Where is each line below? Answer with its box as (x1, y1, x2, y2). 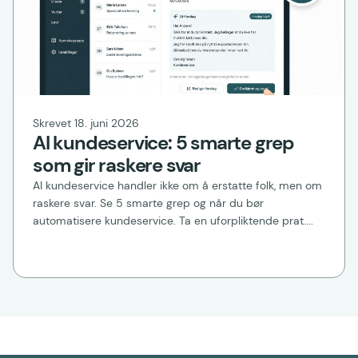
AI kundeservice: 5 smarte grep (33, 129, 294, 155)
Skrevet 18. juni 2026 (33, 115, 139, 130)
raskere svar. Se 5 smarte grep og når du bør (33, 195, 264, 210)
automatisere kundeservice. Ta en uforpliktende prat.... (33, 213, 313, 228)
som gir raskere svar (33, 152, 201, 177)
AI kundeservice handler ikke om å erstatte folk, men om (33, 177, 322, 193)
